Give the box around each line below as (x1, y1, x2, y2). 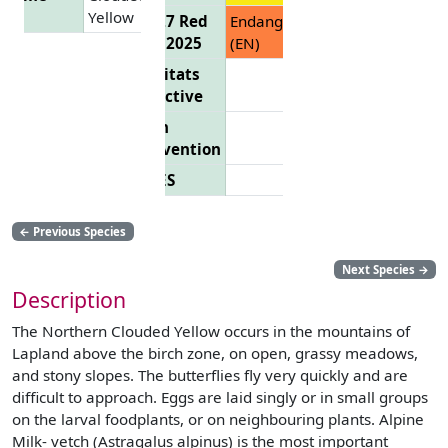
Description (12, 284, 126, 314)
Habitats (132, 63, 200, 84)
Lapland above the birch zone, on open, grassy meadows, (12, 342, 418, 363)
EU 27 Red (132, 10, 208, 31)
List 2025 (132, 32, 202, 53)
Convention (132, 138, 221, 159)
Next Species (341, 261, 418, 277)
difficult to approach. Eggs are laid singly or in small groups (12, 386, 428, 407)
